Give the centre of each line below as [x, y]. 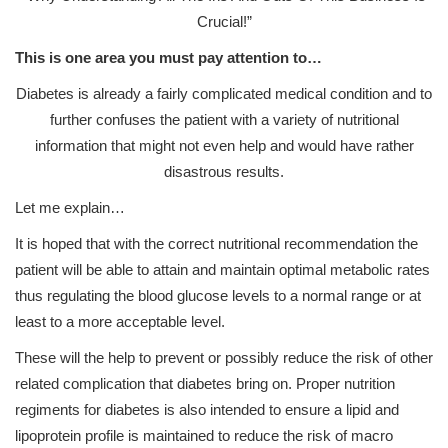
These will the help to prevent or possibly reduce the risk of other [224, 357]
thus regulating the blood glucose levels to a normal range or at [218, 295]
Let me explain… [70, 207]
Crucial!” [224, 21]
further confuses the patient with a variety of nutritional [224, 119]
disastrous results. [224, 171]
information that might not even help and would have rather [224, 145]
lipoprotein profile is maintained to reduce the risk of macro [204, 435]
